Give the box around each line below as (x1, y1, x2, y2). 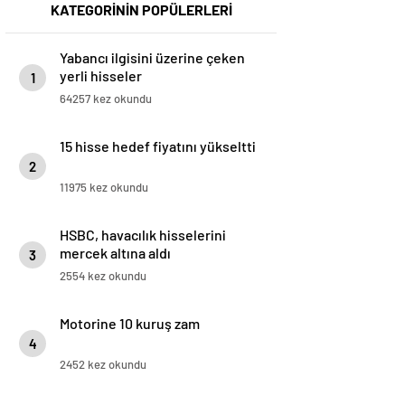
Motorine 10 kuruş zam (60, 315, 200, 333)
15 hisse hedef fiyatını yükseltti (60, 137, 256, 155)
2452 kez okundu (60, 357, 146, 372)
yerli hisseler (60, 67, 142, 85)
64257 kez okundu (60, 91, 152, 107)
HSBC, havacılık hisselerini (60, 226, 226, 244)
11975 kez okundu (60, 180, 148, 195)
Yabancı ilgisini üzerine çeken (60, 49, 245, 67)
